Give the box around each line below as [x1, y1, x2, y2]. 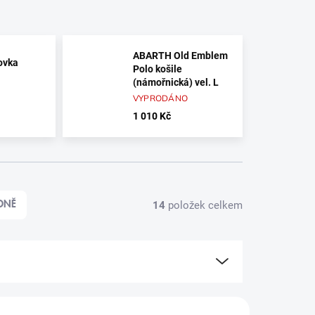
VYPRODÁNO [132, 93, 188, 104]
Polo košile [132, 63, 182, 75]
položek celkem [165, 198, 243, 212]
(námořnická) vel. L [132, 77, 219, 89]
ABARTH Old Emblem [132, 50, 228, 62]
